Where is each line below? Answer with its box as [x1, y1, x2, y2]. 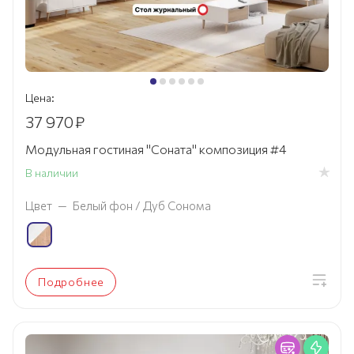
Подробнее [38, 274, 105, 288]
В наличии [25, 166, 78, 180]
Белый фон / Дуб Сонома [73, 198, 211, 213]
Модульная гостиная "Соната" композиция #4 [25, 141, 287, 156]
